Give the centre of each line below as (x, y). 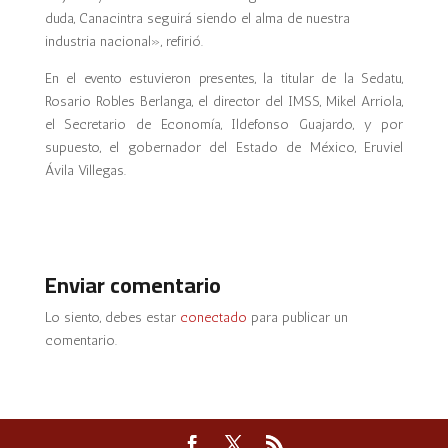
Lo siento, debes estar (112, 317)
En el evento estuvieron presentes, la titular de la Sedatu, (224, 78)
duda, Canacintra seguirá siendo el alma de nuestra (197, 18)
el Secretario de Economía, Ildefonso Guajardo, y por (224, 124)
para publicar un (297, 317)
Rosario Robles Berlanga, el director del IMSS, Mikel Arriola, (224, 101)
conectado (213, 317)
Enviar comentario (132, 285)
